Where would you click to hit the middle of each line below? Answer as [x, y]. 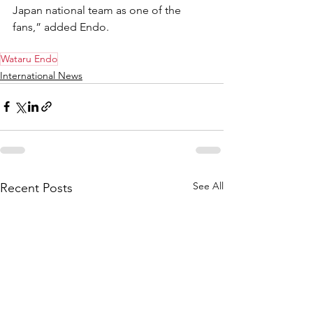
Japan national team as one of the [98, 10]
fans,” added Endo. [61, 27]
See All [208, 185]
